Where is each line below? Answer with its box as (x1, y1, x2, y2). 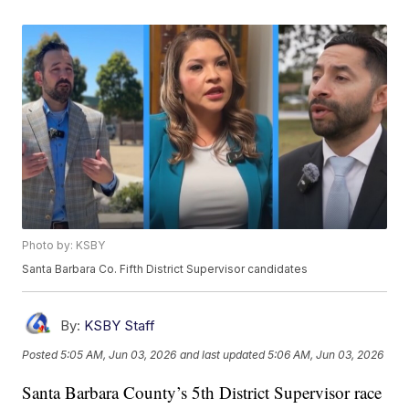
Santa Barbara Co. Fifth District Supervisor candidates (22, 262, 309, 277)
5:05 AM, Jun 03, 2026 (60, 347, 177, 362)
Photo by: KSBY (22, 238, 106, 253)
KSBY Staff (84, 317, 156, 335)
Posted (22, 347, 61, 362)
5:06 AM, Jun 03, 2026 (267, 347, 384, 362)
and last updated (180, 347, 266, 362)
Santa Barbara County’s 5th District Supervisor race (22, 381, 383, 404)
